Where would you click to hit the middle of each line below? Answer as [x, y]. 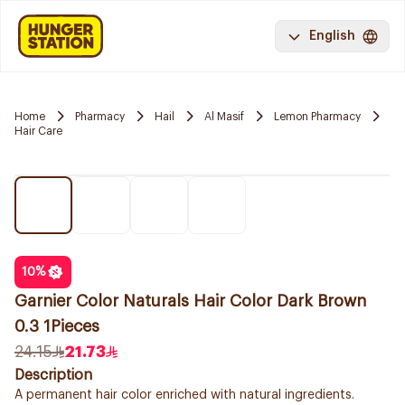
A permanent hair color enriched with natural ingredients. [184, 395]
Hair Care [38, 131]
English [332, 36]
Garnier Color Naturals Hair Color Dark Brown [190, 301]
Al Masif [224, 116]
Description [53, 375]
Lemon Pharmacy [317, 116]
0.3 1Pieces [57, 326]
